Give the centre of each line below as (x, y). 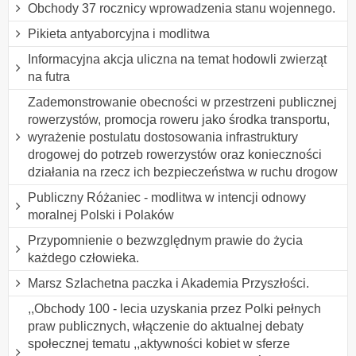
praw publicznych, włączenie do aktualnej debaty (166, 326)
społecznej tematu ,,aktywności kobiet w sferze (159, 343)
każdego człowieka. (83, 257)
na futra (49, 76)
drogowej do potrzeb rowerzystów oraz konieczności (175, 154)
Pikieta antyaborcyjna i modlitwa (119, 33)
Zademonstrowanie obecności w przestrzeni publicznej (182, 102)
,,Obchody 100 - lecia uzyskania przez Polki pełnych (174, 308)
